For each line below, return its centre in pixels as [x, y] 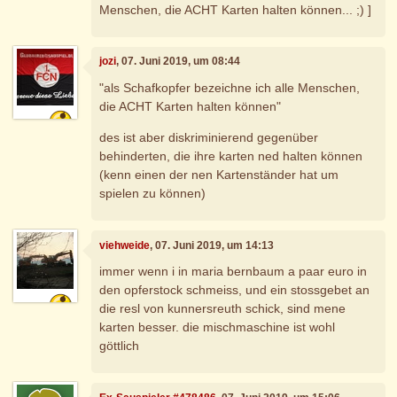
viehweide [125, 245]
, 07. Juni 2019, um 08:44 [179, 62]
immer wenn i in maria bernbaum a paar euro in [234, 272]
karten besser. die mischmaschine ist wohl [218, 327]
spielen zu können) [153, 193]
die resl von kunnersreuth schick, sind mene [223, 309]
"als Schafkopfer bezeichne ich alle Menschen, [230, 87]
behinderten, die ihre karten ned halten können [231, 156]
